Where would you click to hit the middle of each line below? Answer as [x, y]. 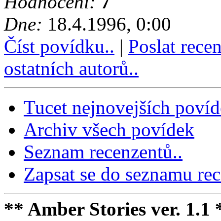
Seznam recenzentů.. [103, 152]
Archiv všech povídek [109, 130]
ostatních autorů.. [71, 69]
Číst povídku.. [59, 46]
